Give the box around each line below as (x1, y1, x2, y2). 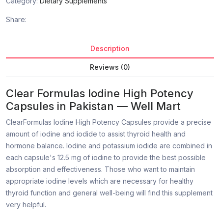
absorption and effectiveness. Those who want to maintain (6, 165, 195, 174)
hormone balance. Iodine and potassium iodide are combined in (6, 141, 212, 150)
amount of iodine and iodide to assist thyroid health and (6, 130, 186, 138)
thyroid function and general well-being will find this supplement (6, 189, 213, 197)
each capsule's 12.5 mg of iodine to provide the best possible (6, 153, 206, 162)
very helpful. (6, 200, 46, 209)
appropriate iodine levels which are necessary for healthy (6, 177, 193, 186)
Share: (6, 15, 27, 24)
